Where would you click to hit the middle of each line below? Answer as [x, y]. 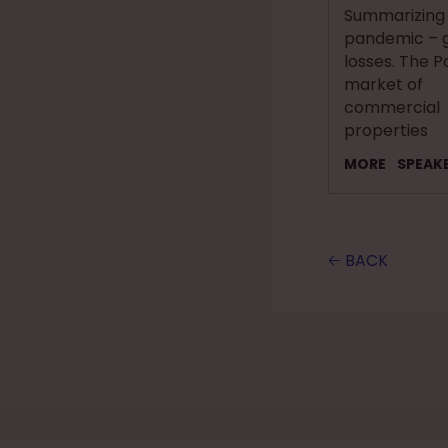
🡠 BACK [358, 261]
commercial [392, 108]
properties [386, 131]
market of [383, 85]
